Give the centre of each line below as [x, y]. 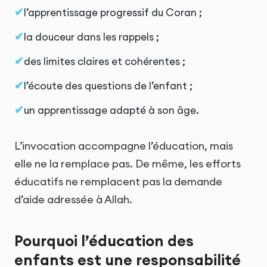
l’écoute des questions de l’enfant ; [108, 86]
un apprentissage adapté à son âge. [111, 110]
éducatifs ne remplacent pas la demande [118, 182]
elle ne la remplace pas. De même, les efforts [128, 164]
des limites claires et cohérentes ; [105, 62]
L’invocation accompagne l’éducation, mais [124, 146]
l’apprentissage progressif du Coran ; [113, 13]
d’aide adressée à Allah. [73, 200]
